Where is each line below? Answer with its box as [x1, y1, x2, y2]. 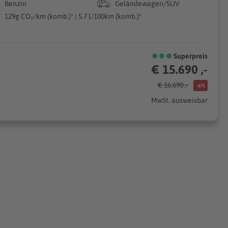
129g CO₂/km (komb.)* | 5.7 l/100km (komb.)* [5, 12, 141, 20]
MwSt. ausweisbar [151, 96, 208, 104]
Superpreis [173, 52, 208, 60]
